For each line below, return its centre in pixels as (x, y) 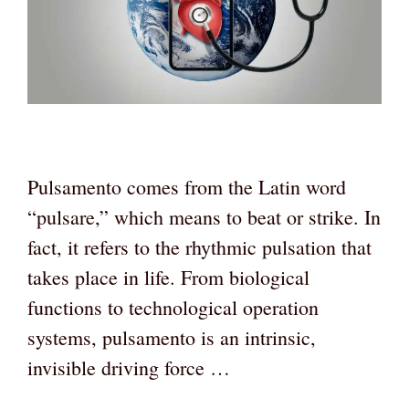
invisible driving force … (129, 367)
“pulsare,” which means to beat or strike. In (204, 216)
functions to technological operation (173, 307)
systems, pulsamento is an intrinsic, (172, 337)
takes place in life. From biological (168, 277)
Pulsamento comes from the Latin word (187, 186)
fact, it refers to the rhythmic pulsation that (199, 246)
